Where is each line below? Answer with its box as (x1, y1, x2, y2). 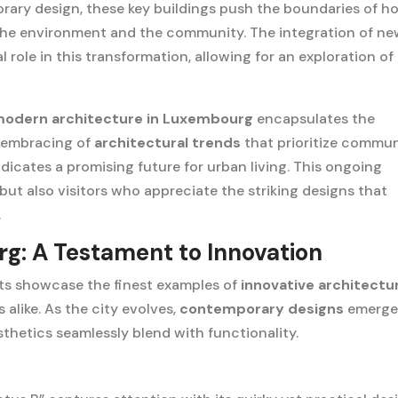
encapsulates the (253, 109, 376, 129)
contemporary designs (179, 299, 345, 319)
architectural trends (94, 133, 242, 153)
